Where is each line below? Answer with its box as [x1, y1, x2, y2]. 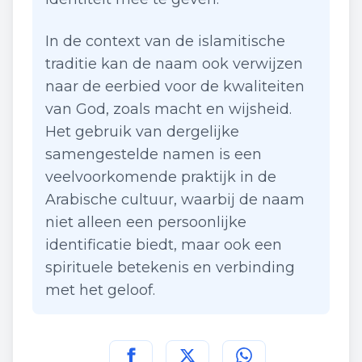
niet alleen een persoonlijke [45, 213, 246, 231]
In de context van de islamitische [45, 32, 285, 50]
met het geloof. [45, 281, 155, 299]
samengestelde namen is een [45, 145, 262, 163]
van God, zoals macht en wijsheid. [45, 100, 292, 118]
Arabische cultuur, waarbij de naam [45, 191, 305, 208]
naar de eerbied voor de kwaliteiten [45, 78, 305, 95]
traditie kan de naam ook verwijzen [45, 55, 303, 73]
